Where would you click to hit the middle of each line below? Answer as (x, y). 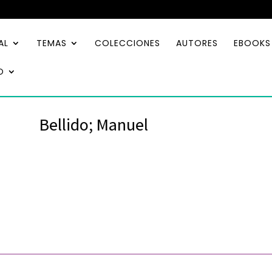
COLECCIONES (127, 43)
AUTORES (197, 43)
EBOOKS (252, 43)
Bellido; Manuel (93, 124)
